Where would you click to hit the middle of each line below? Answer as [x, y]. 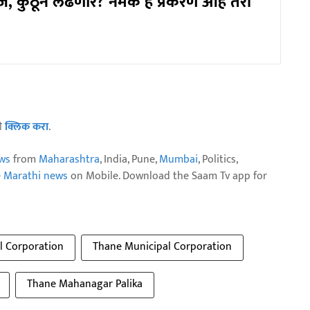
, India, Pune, [129, 159]
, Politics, [218, 159]
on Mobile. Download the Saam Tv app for [167, 176]
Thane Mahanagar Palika [85, 284]
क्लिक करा [27, 127]
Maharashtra [69, 159]
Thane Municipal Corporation [162, 246]
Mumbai [179, 159]
